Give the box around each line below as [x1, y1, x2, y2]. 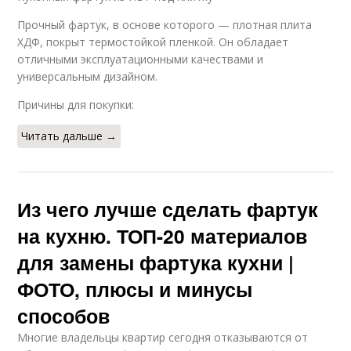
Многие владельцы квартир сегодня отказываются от [17, 329, 309, 345]
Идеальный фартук [208, 17, 310, 31]
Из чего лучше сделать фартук [17, 194, 319, 223]
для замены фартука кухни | [17, 248, 295, 277]
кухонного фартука [58, 110, 159, 123]
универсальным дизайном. [17, 68, 158, 84]
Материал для [71, 95, 147, 108]
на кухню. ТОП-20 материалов [17, 221, 308, 250]
